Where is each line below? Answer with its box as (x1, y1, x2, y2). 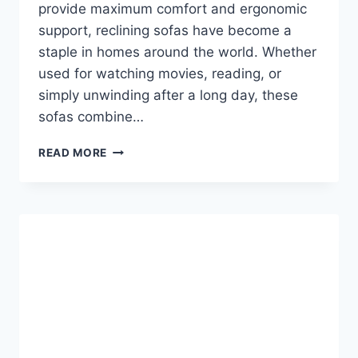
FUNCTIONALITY (106, 292, 204, 306)
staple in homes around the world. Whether (38, 43, 316, 60)
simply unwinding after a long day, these (38, 86, 298, 103)
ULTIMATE (106, 192, 165, 205)
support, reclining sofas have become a (38, 22, 292, 38)
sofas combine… (38, 108, 144, 125)
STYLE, (106, 259, 149, 272)
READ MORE (38, 145, 108, 159)
